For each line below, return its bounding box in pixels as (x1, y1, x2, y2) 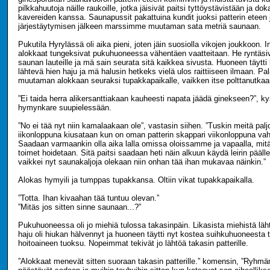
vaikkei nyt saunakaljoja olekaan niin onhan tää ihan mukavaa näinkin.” (18, 157, 266, 166)
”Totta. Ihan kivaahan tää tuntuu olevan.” (18, 193, 159, 202)
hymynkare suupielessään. (18, 103, 111, 112)
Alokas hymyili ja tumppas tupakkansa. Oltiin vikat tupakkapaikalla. (18, 175, 254, 184)
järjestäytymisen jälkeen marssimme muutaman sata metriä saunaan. (18, 22, 261, 31)
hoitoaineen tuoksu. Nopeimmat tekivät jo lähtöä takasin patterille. (18, 239, 248, 248)
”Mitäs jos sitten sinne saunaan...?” (18, 202, 141, 212)
